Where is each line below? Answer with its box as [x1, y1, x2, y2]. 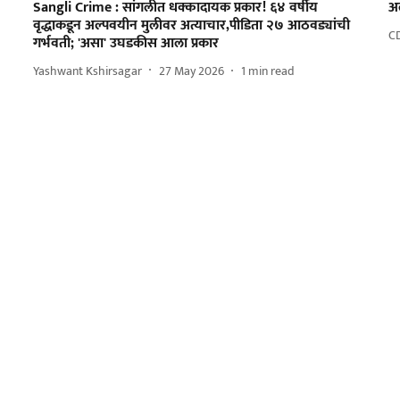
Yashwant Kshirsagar [32, 60, 142, 81]
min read [247, 60, 295, 81]
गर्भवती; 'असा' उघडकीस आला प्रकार [32, 31, 219, 56]
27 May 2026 [158, 60, 224, 81]
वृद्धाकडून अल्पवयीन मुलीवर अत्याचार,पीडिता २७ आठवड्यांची [32, 13, 350, 38]
